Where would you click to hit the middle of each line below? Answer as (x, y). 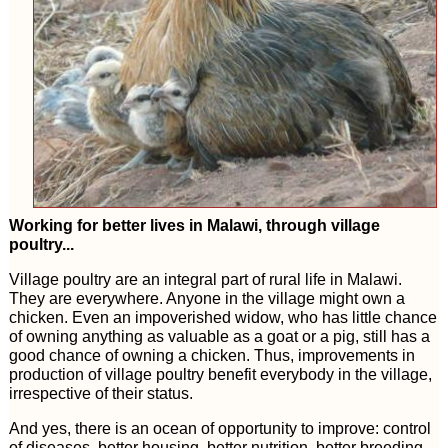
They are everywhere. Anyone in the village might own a (206, 298)
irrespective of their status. (100, 393)
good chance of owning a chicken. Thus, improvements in (211, 355)
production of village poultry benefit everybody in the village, (220, 374)
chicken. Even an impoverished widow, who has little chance (222, 317)
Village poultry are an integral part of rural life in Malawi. (205, 279)
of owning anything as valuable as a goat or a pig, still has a (219, 336)
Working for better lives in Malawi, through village (194, 225)
